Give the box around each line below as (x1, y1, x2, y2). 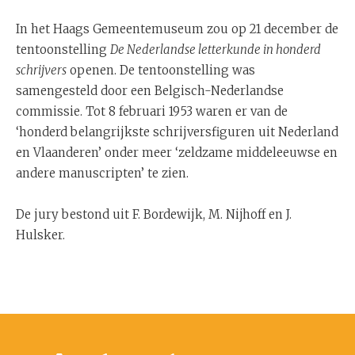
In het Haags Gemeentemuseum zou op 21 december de (16, 21, 338, 36)
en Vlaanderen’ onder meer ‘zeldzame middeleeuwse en (16, 145, 338, 160)
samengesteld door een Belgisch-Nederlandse (16, 83, 284, 98)
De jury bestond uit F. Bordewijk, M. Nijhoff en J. (16, 207, 292, 222)
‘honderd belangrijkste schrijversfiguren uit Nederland (16, 124, 338, 139)
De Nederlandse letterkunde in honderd (110, 42, 321, 57)
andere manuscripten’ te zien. (16, 166, 189, 181)
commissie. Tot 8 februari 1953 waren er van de (16, 104, 288, 119)
